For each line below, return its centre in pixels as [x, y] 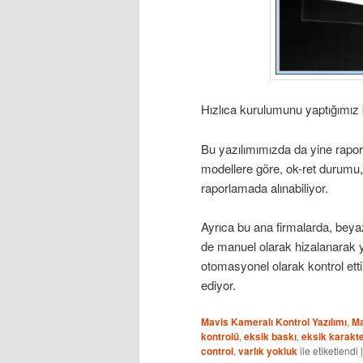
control [217, 351]
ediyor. [218, 285]
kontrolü [220, 337]
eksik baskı [270, 337]
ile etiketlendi [329, 351]
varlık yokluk [268, 351]
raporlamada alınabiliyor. [265, 187]
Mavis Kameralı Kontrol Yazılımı [274, 322]
